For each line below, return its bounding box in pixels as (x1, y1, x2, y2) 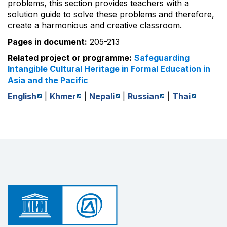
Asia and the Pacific (8, 74, 88, 85)
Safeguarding (134, 52, 190, 63)
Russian (128, 91, 159, 101)
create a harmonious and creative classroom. (8, 20, 182, 30)
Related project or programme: (8, 52, 132, 63)
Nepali (89, 91, 115, 101)
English (8, 91, 36, 101)
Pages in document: (8, 36, 87, 47)
